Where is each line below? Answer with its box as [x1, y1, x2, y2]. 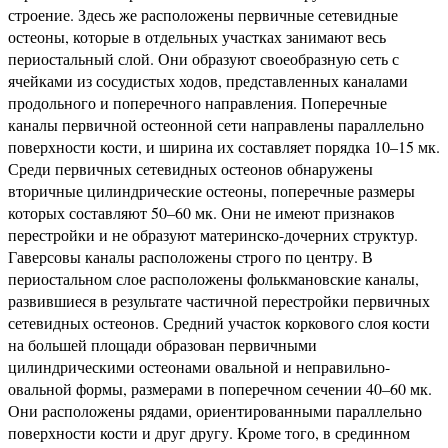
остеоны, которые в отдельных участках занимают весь [8, 26, 386, 47]
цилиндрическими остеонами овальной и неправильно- [8, 356, 390, 377]
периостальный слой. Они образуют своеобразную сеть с [8, 48, 399, 69]
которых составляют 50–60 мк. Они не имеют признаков [8, 202, 395, 223]
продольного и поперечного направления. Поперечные [8, 92, 387, 113]
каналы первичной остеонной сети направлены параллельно [8, 114, 424, 135]
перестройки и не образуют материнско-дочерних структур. [8, 224, 418, 245]
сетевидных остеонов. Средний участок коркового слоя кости [8, 312, 430, 333]
